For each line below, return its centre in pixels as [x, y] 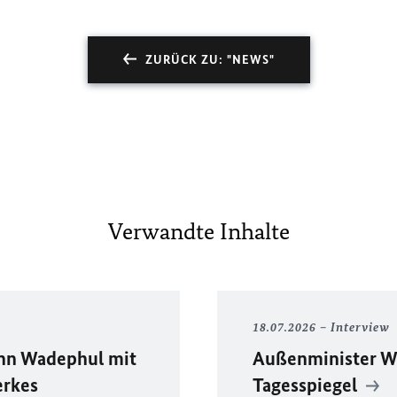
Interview [360, 327]
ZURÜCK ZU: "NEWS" [210, 60]
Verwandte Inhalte [198, 231]
